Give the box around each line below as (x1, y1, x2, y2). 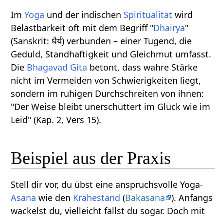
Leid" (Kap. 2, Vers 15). (11, 113, 102, 126)
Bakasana (125, 191, 165, 203)
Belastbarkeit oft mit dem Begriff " (11, 21, 154, 34)
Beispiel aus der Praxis (11, 148, 171, 168)
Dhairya (153, 21, 185, 34)
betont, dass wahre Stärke (87, 61, 198, 73)
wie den (36, 191, 73, 203)
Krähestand (73, 191, 121, 203)
